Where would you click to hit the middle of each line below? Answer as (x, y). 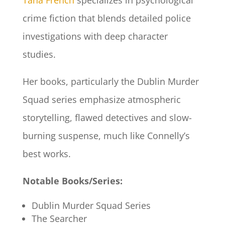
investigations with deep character (95, 36)
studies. (40, 54)
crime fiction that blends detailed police (106, 18)
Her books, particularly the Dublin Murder (110, 82)
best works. (46, 154)
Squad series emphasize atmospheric (101, 100)
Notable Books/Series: (72, 181)
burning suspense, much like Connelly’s (106, 136)
